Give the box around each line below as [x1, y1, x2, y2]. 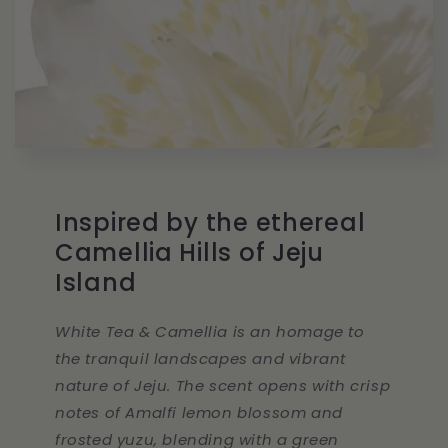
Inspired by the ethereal [55, 205, 366, 239]
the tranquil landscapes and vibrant [55, 347, 347, 369]
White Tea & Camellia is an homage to [55, 320, 365, 342]
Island [55, 265, 137, 299]
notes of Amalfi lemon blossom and [55, 401, 343, 423]
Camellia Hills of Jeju [55, 235, 324, 269]
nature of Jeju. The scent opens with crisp [55, 374, 391, 396]
